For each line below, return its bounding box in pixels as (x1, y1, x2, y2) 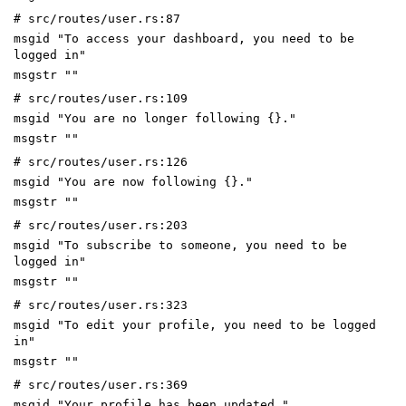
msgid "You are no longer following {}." (14, 111, 296, 125)
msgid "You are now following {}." (14, 174, 253, 188)
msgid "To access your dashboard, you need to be (14, 31, 354, 45)
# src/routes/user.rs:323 (14, 297, 188, 312)
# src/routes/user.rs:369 (14, 377, 188, 391)
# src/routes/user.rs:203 (14, 217, 188, 232)
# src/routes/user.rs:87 (14, 11, 180, 25)
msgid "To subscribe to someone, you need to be (14, 237, 347, 252)
